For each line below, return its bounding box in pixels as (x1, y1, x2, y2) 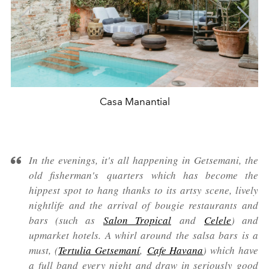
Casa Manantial (99, 95, 170, 107)
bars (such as (29, 213, 103, 227)
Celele (204, 213, 231, 227)
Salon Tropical (103, 213, 171, 227)
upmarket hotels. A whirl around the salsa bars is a (29, 228, 258, 242)
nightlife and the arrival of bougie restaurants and (29, 198, 258, 212)
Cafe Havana (147, 243, 204, 257)
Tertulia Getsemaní (58, 243, 140, 257)
